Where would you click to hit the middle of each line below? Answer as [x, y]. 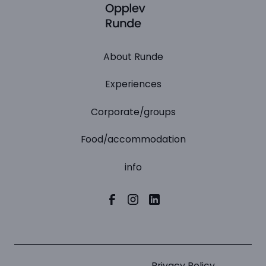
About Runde [133, 56]
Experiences [133, 84]
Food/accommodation [133, 140]
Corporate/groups [133, 112]
